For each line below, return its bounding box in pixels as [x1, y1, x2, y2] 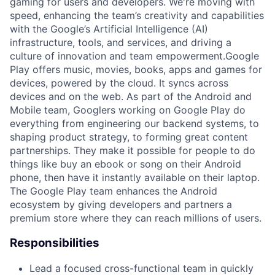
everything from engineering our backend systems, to [10, 117, 259, 130]
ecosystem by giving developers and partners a [10, 198, 232, 211]
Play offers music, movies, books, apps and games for [10, 63, 262, 76]
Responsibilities [10, 236, 99, 250]
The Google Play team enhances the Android [10, 185, 217, 198]
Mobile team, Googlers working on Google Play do [10, 104, 246, 117]
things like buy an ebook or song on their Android [10, 158, 241, 171]
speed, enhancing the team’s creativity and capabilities [10, 9, 264, 22]
